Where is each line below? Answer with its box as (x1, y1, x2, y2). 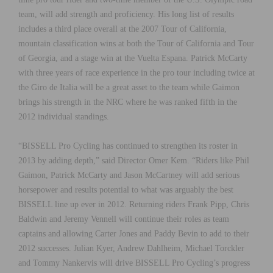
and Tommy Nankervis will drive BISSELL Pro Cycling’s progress (18, 258, 250, 268)
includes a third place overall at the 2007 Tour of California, (18, 24, 227, 34)
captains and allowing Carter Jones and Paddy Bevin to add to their (18, 229, 249, 239)
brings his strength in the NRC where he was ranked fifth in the (18, 97, 237, 107)
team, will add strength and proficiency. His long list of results (18, 10, 234, 19)
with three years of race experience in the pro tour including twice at (18, 68, 255, 78)
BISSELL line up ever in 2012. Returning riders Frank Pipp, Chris (18, 200, 249, 210)
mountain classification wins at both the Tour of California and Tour (18, 39, 254, 49)
